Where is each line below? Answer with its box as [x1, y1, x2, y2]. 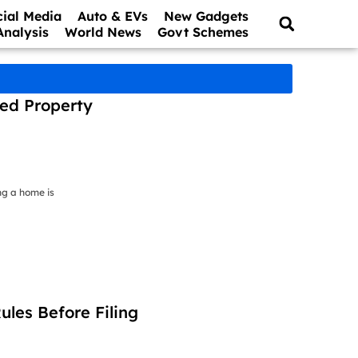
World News [65, 24, 142, 40]
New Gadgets [164, 8, 249, 24]
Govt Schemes [157, 24, 249, 40]
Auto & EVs [78, 8, 149, 24]
